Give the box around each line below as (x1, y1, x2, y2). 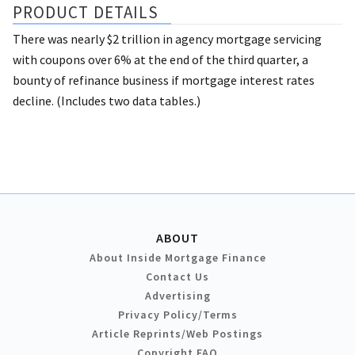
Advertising (144, 288, 211, 303)
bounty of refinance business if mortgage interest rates (13, 71, 315, 88)
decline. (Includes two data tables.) (13, 92, 200, 109)
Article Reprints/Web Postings (92, 326, 263, 341)
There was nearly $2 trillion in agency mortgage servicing (13, 30, 322, 47)
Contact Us (146, 269, 209, 284)
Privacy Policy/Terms (117, 307, 238, 322)
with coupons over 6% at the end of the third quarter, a (13, 51, 308, 67)
